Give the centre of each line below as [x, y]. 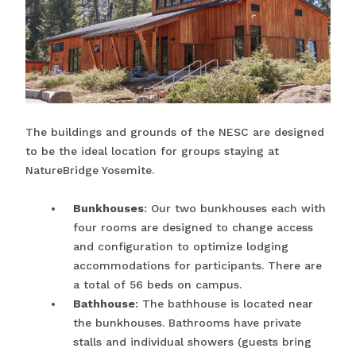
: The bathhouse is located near [224, 304]
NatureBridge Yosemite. [90, 170]
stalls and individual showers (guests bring [192, 342]
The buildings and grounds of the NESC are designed [175, 132]
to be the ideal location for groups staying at [152, 151]
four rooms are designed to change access [193, 228]
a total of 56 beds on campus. [157, 285]
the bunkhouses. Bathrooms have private [187, 323]
